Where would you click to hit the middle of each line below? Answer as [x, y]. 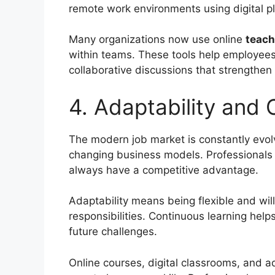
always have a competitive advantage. [164, 170]
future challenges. [113, 232]
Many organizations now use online [157, 40]
